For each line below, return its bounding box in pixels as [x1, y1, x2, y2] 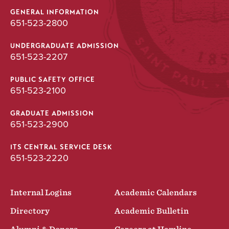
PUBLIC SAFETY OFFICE [10, 76, 95, 84]
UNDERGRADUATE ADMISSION [10, 42, 119, 51]
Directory [10, 207, 50, 216]
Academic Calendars [114, 188, 197, 198]
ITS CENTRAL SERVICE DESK [10, 143, 112, 152]
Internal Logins [10, 188, 72, 198]
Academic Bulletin [114, 207, 189, 216]
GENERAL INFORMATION [10, 8, 99, 17]
